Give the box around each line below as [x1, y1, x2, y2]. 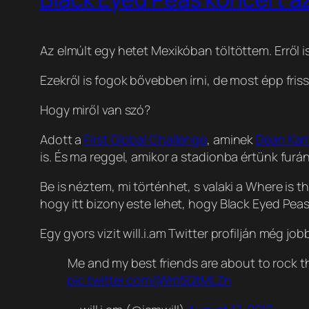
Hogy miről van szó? [40, 101, 151, 119]
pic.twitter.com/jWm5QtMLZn [68, 272, 232, 289]
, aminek [207, 131, 257, 148]
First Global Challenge [84, 131, 208, 148]
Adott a [40, 131, 85, 148]
